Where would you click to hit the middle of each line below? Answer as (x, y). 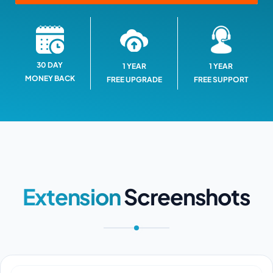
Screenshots (186, 197)
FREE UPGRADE (134, 79)
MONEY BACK (50, 78)
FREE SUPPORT (221, 79)
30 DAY (50, 65)
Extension (72, 197)
